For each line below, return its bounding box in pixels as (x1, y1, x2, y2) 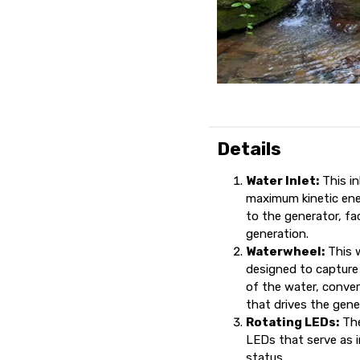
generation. (246, 226, 309, 241)
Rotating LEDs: (246, 314, 340, 329)
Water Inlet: (246, 173, 320, 188)
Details (217, 137, 282, 160)
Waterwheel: (246, 243, 325, 259)
